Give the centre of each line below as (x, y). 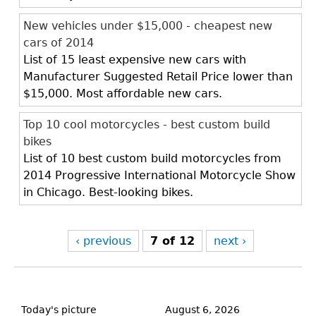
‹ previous (103, 241)
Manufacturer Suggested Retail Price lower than (158, 77)
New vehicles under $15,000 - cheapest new (148, 26)
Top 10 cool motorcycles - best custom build (147, 124)
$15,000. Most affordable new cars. (123, 93)
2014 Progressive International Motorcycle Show (159, 175)
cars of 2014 (59, 43)
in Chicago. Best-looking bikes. (108, 192)
